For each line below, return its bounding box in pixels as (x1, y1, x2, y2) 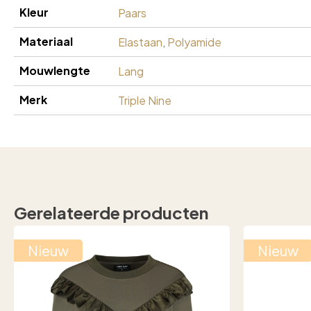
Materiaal (19, 33, 73, 49)
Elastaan (118, 34, 162, 49)
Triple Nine (118, 92, 171, 108)
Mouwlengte (19, 62, 90, 78)
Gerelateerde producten (14, 201, 208, 223)
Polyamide (167, 34, 221, 49)
